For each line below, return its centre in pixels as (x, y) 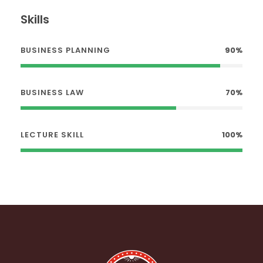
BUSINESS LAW (52, 93)
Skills (35, 20)
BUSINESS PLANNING (65, 50)
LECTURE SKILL (52, 135)
